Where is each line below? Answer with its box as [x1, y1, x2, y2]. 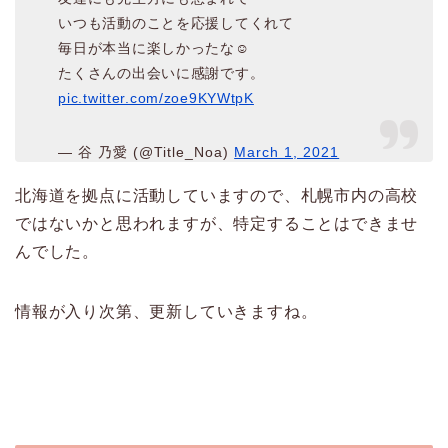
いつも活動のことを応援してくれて [58, 15, 294, 32]
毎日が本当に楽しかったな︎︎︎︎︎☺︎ [58, 40, 250, 57]
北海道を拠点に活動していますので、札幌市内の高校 [15, 187, 419, 205]
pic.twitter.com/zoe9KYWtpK [58, 90, 254, 107]
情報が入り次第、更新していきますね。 [15, 303, 318, 321]
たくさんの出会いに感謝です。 [58, 65, 265, 82]
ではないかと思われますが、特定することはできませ [15, 215, 419, 233]
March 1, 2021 [234, 144, 340, 161]
